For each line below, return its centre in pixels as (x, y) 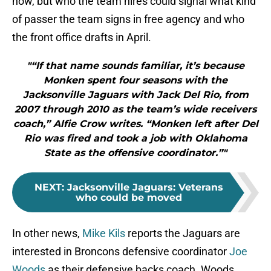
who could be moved (129, 198)
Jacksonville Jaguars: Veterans (145, 188)
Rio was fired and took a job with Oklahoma (135, 139)
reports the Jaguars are (183, 233)
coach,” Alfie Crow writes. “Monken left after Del (135, 124)
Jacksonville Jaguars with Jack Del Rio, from (135, 95)
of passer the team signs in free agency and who (128, 19)
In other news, (47, 233)
